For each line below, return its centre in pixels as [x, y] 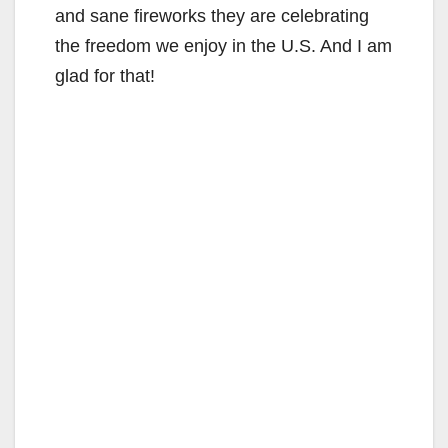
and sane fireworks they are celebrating [212, 16]
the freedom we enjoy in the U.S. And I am [223, 46]
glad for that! [105, 76]
